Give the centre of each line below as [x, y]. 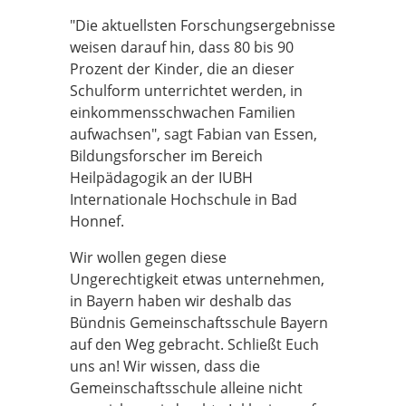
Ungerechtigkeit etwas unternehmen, [197, 279]
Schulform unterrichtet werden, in [186, 91]
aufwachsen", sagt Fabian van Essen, [193, 134]
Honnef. [97, 221]
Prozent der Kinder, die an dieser [182, 69]
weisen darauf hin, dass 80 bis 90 [182, 47]
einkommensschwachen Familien [183, 112]
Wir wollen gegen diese [148, 257]
